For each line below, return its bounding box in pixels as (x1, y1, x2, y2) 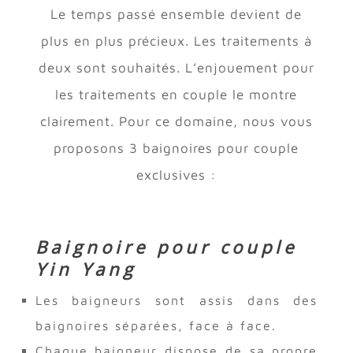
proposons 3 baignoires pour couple (54, 139, 299, 156)
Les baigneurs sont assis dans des (35, 292, 318, 307)
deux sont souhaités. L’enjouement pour (38, 59, 314, 76)
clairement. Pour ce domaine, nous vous (39, 113, 313, 129)
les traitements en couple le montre (55, 86, 298, 102)
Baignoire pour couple (35, 234, 297, 258)
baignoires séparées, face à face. (35, 318, 277, 333)
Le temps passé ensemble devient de (50, 6, 303, 22)
